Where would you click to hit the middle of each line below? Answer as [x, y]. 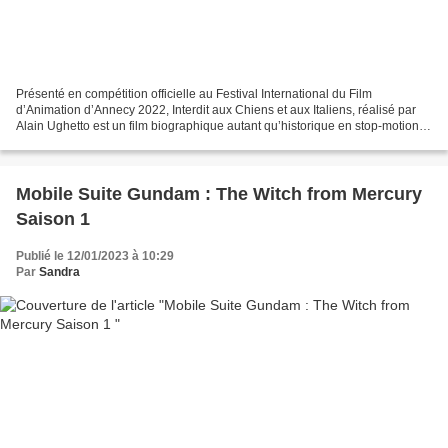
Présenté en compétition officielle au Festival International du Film [194, 93]
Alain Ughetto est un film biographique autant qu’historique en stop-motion [217, 125]
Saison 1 [53, 218]
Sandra [59, 271]
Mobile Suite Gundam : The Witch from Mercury [219, 193]
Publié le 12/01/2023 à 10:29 [95, 255]
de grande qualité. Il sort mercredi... [111, 141]
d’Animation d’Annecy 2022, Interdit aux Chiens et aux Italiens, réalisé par [216, 109]
